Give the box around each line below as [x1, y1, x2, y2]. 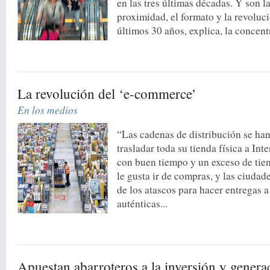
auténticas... [117, 196, 168, 210]
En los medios [17, 102, 78, 117]
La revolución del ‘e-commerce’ [17, 84, 197, 102]
